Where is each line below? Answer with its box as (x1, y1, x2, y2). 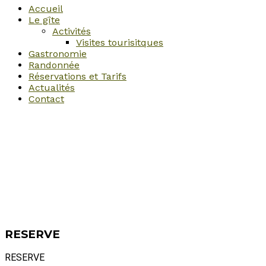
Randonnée (28, 59, 80, 71)
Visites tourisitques (76, 37, 163, 48)
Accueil (28, 3, 63, 14)
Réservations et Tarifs (28, 71, 126, 82)
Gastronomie (28, 48, 87, 59)
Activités (52, 26, 91, 37)
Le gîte (28, 14, 60, 26)
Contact (28, 93, 64, 104)
